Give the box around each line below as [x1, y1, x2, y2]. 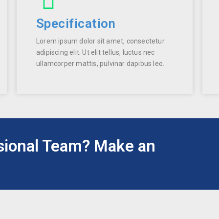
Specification [36, 16, 116, 31]
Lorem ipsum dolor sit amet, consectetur [36, 37, 165, 45]
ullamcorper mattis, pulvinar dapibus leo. [36, 59, 165, 67]
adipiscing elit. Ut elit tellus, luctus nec [36, 48, 155, 56]
